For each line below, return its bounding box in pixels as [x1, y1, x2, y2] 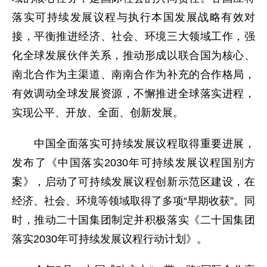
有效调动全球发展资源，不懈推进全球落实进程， [12, 88, 255, 100]
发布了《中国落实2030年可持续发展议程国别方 [12, 157, 255, 169]
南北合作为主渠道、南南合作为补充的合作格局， [12, 69, 255, 80]
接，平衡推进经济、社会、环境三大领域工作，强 [12, 30, 255, 42]
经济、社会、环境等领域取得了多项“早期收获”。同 [12, 195, 255, 207]
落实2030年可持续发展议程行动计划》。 [12, 233, 207, 245]
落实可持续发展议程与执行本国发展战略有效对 [12, 11, 255, 23]
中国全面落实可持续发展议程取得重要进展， [12, 138, 255, 150]
